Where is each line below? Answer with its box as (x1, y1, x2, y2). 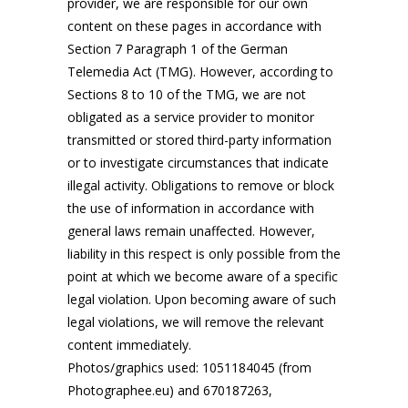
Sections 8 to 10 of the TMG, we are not (67, 86, 306, 103)
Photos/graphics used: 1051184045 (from (67, 359, 311, 376)
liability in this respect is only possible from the (67, 245, 341, 262)
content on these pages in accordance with (67, 17, 321, 35)
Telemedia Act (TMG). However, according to (67, 63, 333, 80)
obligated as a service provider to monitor (67, 108, 314, 126)
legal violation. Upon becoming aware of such (67, 291, 336, 308)
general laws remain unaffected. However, (67, 222, 315, 240)
